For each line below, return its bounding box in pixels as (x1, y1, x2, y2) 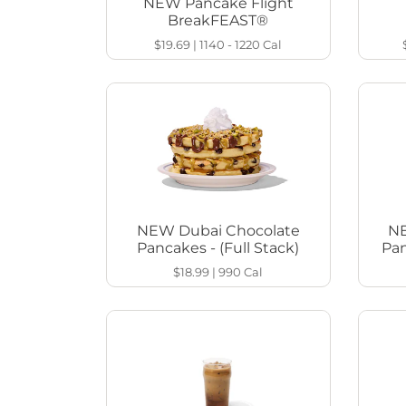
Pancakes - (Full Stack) (137, 239, 300, 257)
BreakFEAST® (168, 12, 269, 30)
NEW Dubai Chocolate (136, 222, 300, 240)
